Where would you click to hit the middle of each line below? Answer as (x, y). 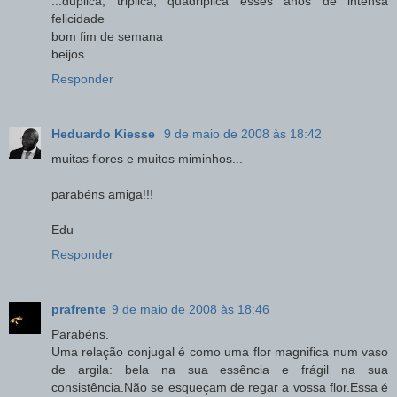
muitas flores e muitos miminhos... (147, 158)
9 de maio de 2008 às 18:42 (243, 133)
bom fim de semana (107, 36)
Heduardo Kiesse (105, 133)
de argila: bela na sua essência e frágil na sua (220, 369)
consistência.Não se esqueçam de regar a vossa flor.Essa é (220, 387)
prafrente (79, 309)
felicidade (78, 18)
